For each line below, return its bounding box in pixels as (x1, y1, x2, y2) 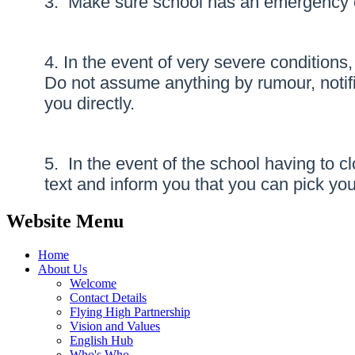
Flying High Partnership (70, 304, 190, 319)
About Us (38, 261, 87, 276)
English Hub (70, 333, 133, 347)
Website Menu (6, 210, 124, 231)
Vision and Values (70, 319, 160, 333)
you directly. (44, 93, 135, 113)
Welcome (70, 276, 116, 290)
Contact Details (70, 290, 147, 304)
